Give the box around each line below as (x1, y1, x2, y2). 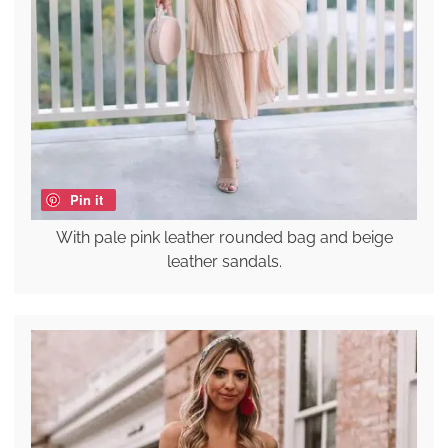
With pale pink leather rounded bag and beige (55, 227, 393, 247)
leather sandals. (166, 251, 282, 271)
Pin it (69, 189, 103, 209)
